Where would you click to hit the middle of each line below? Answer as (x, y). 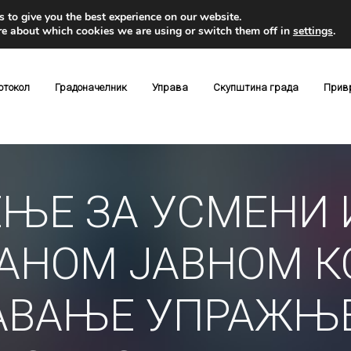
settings (313, 31)
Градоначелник (91, 87)
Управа (170, 87)
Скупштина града (256, 87)
